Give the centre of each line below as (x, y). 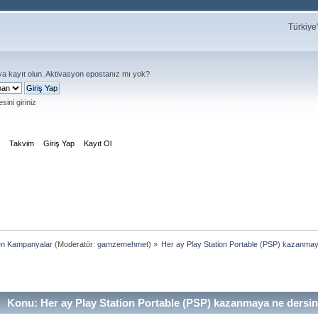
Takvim (22, 143)
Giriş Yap (59, 143)
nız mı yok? (130, 74)
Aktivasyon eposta (77, 74)
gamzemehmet (122, 244)
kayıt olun (25, 74)
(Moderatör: (75, 244)
